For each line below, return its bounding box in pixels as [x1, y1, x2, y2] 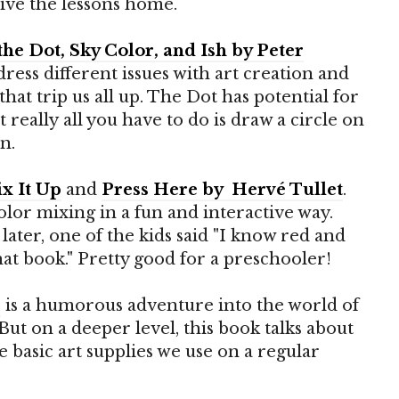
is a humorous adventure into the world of [5, 296, 359, 315]
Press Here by [102, 180, 228, 199]
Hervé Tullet [232, 180, 343, 199]
